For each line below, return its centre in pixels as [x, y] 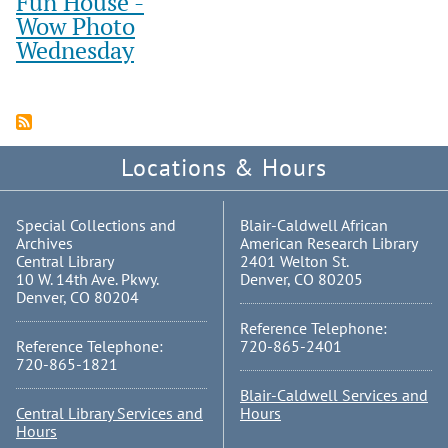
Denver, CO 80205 [301, 279]
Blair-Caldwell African [314, 225]
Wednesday [75, 50]
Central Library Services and [109, 413]
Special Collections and [96, 225]
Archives [44, 243]
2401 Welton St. [294, 261]
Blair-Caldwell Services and [334, 395]
